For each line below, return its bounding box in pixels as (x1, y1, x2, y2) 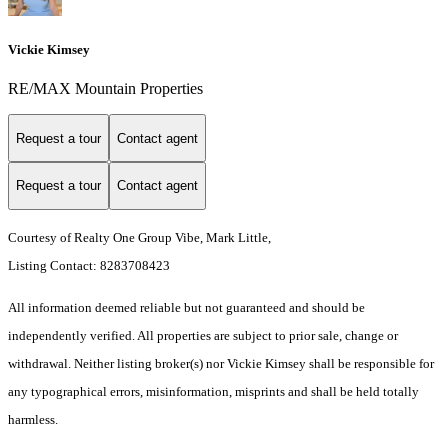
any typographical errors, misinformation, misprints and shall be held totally (8, 383, 419, 399)
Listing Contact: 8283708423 (8, 257, 173, 273)
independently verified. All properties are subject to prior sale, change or (8, 327, 398, 343)
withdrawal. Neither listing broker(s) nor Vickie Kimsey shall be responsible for (8, 355, 434, 371)
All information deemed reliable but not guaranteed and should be (8, 299, 365, 315)
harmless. (8, 411, 58, 427)
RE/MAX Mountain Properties (8, 80, 203, 98)
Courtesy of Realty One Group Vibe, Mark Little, (8, 229, 271, 245)
